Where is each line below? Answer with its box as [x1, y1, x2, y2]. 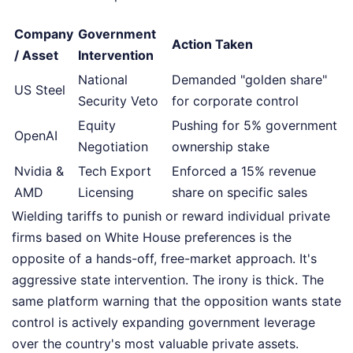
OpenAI [14, 127, 58, 143]
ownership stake [172, 138, 269, 154]
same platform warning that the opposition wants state [12, 292, 341, 309]
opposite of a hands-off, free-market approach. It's [12, 250, 317, 266]
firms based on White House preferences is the [12, 229, 292, 245]
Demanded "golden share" [172, 71, 327, 87]
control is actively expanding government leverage [12, 314, 315, 330]
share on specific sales [172, 184, 307, 200]
